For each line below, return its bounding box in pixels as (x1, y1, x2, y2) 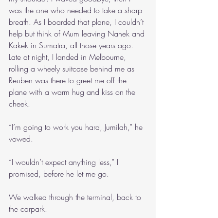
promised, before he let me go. (9, 168, 109, 179)
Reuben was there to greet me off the (9, 75, 129, 86)
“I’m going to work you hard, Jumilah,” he (9, 122, 145, 132)
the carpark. (9, 203, 47, 214)
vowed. (9, 133, 33, 144)
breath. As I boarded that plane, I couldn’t (9, 17, 146, 27)
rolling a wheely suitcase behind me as (9, 63, 137, 74)
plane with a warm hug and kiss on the (9, 87, 138, 97)
